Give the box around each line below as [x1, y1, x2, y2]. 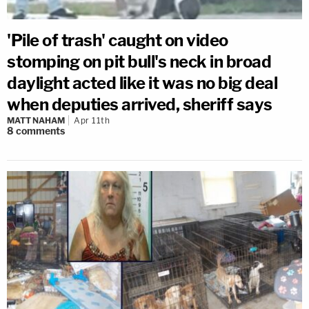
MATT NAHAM [7, 114, 65, 126]
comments [16, 124, 65, 137]
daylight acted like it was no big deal [7, 72, 277, 93]
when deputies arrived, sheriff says [7, 94, 272, 114]
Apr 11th [74, 114, 110, 126]
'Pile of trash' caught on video [7, 30, 228, 50]
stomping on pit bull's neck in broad [7, 51, 271, 72]
